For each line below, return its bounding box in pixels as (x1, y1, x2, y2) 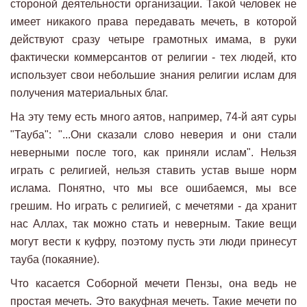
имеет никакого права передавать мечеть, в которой (10, 16, 297, 28)
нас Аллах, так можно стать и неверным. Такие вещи (10, 218, 297, 230)
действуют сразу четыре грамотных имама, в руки (10, 34, 297, 46)
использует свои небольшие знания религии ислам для (10, 69, 297, 82)
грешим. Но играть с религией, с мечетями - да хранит (10, 200, 297, 212)
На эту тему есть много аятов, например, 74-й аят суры (10, 111, 297, 123)
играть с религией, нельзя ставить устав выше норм (10, 164, 297, 177)
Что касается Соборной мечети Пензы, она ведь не (10, 278, 297, 290)
